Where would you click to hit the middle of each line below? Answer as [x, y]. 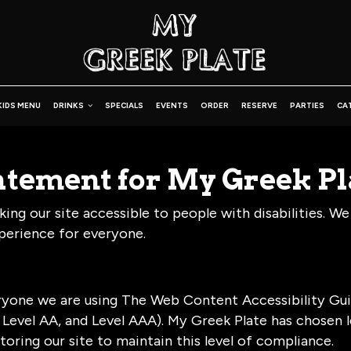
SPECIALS [124, 105]
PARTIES [307, 105]
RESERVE [259, 105]
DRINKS [69, 105]
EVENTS [172, 105]
